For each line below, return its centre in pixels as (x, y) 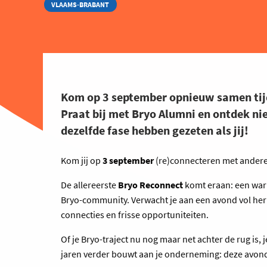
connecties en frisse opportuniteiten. (135, 214)
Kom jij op (82, 160)
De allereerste (89, 184)
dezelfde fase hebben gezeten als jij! (155, 130)
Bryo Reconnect (150, 184)
